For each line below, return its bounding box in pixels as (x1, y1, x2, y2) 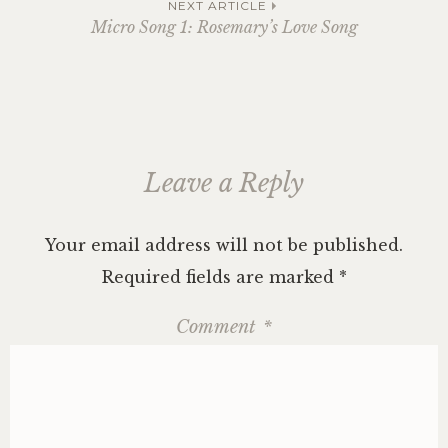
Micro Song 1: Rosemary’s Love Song (90, 17, 358, 37)
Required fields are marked (101, 267, 339, 287)
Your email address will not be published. (45, 235, 403, 255)
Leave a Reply (144, 168, 304, 199)
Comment (176, 316, 261, 338)
